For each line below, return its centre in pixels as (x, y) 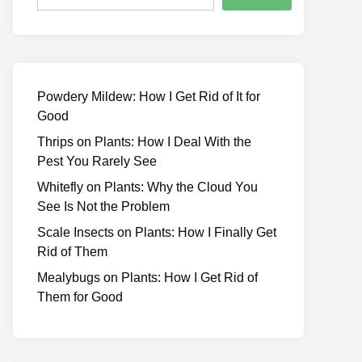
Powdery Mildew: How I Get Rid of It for (149, 97)
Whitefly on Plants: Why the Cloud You (147, 187)
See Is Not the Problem (103, 206)
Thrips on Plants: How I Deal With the (144, 142)
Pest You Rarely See (97, 161)
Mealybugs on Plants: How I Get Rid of (147, 278)
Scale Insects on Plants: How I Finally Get (157, 232)
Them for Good (80, 297)
